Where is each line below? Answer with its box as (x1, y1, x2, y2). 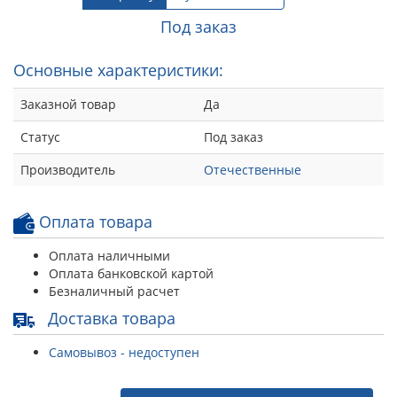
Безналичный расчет (49, 282, 180, 300)
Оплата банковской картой (49, 264, 214, 282)
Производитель (20, 160, 115, 178)
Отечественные (204, 160, 301, 178)
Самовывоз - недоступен (49, 343, 199, 361)
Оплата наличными (49, 246, 170, 264)
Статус (20, 128, 60, 145)
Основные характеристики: (13, 58, 223, 81)
